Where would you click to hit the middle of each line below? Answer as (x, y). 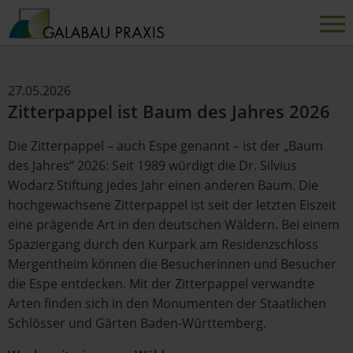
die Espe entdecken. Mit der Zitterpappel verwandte (161, 284)
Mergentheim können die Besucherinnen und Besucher (172, 264)
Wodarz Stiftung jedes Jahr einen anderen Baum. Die (163, 185)
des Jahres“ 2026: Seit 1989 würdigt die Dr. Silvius (152, 165)
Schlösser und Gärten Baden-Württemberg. (137, 323)
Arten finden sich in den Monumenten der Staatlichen (167, 303)
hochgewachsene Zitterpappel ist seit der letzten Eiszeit (172, 205)
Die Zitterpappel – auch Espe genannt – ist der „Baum (165, 146)
